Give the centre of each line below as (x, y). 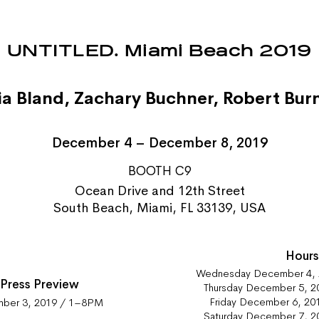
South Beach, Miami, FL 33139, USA (159, 208)
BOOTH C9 (159, 171)
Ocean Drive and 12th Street (159, 190)
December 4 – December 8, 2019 (159, 143)
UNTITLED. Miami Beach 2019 (159, 51)
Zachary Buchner (143, 98)
